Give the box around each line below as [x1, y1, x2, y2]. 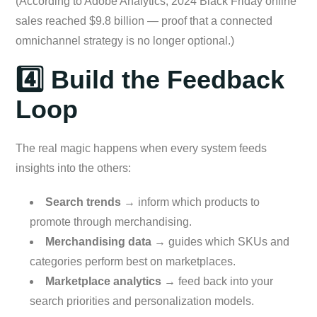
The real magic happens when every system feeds [16, 142, 267, 154]
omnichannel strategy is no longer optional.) [16, 34, 234, 47]
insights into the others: [16, 161, 131, 174]
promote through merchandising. [30, 215, 192, 228]
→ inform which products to [121, 195, 260, 208]
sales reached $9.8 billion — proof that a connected [16, 14, 272, 27]
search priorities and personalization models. [30, 294, 254, 307]
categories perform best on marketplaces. [30, 255, 236, 267]
